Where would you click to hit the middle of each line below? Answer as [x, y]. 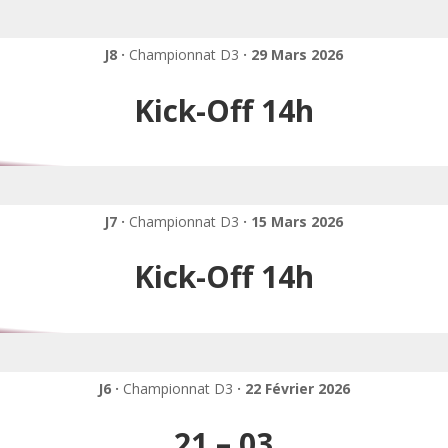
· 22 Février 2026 [293, 388]
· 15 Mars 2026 [293, 221]
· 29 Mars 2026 [293, 55]
